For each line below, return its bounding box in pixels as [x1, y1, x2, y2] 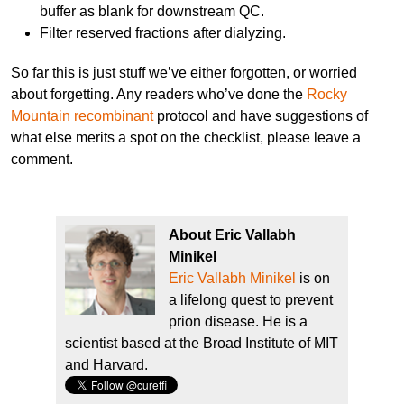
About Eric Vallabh [169, 227, 296, 243]
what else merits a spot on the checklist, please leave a [11, 130, 361, 146]
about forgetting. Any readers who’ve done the [11, 87, 307, 103]
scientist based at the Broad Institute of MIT [65, 335, 338, 352]
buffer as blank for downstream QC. [39, 4, 264, 20]
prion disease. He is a [169, 314, 308, 330]
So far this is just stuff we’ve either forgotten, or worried [11, 65, 357, 81]
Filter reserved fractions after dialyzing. [39, 25, 286, 41]
